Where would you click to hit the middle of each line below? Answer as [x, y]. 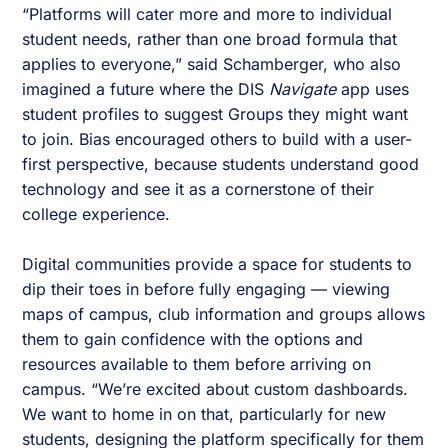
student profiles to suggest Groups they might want [215, 114]
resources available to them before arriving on [197, 364]
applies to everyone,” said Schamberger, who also [212, 64]
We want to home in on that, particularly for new [204, 414]
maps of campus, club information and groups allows [224, 314]
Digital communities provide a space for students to [217, 264]
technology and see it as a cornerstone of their [198, 189]
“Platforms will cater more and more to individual [207, 14]
